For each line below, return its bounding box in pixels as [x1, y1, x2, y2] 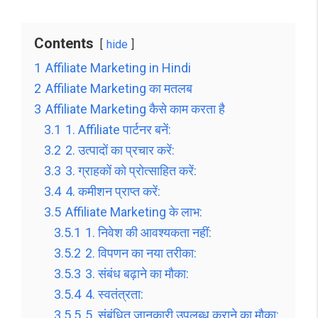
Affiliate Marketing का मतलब [45, 81, 192, 97]
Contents [34, 35, 94, 53]
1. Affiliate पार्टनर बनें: [65, 122, 171, 138]
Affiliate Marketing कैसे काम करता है [45, 102, 225, 117]
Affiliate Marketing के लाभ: [65, 204, 202, 220]
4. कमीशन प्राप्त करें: [65, 184, 160, 199]
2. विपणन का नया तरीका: [85, 246, 197, 261]
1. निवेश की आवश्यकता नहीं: [85, 225, 212, 241]
